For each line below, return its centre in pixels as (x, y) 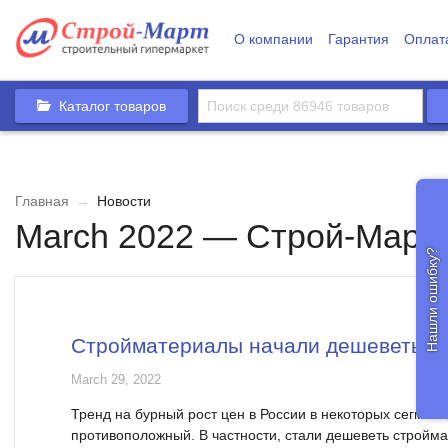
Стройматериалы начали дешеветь (246, 345)
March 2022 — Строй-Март (225, 236)
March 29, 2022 (116, 380)
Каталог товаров (112, 106)
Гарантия (358, 39)
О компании (273, 39)
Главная (42, 201)
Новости (122, 201)
